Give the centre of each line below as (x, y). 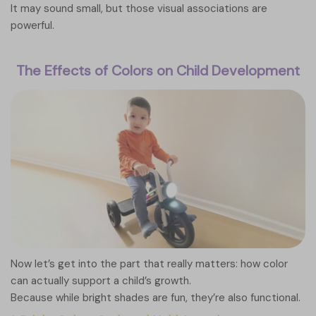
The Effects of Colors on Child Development (158, 71)
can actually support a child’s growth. (101, 281)
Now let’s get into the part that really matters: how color (149, 264)
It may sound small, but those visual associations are (139, 9)
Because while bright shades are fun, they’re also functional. (156, 298)
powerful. (32, 26)
